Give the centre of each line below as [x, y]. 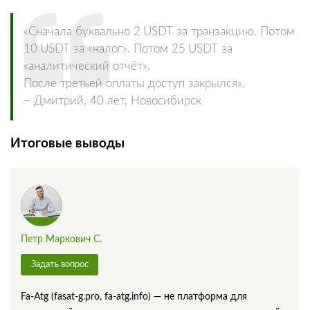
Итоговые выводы [67, 143]
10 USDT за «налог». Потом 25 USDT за [128, 49]
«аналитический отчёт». [87, 66]
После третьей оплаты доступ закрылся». [134, 83]
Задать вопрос [60, 264]
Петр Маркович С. [61, 239]
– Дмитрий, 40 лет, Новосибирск [112, 101]
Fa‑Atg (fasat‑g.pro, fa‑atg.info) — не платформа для [134, 297]
